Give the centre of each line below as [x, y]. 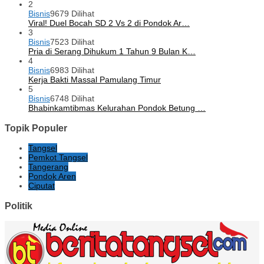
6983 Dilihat [72, 70]
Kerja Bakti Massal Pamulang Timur [95, 80]
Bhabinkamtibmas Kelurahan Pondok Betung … [117, 108]
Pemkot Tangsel [58, 158]
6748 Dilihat [72, 99]
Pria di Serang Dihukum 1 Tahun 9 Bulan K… [112, 52]
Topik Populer [36, 128]
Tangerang [48, 167]
